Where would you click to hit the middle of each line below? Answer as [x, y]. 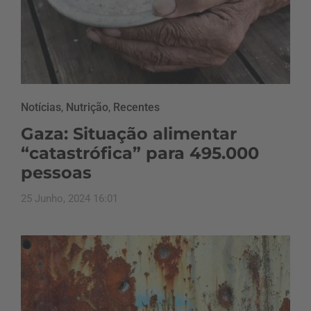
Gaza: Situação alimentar [129, 134]
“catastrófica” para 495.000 [140, 153]
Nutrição [87, 108]
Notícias [41, 108]
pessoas [56, 173]
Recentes [136, 108]
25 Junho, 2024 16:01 [69, 199]
